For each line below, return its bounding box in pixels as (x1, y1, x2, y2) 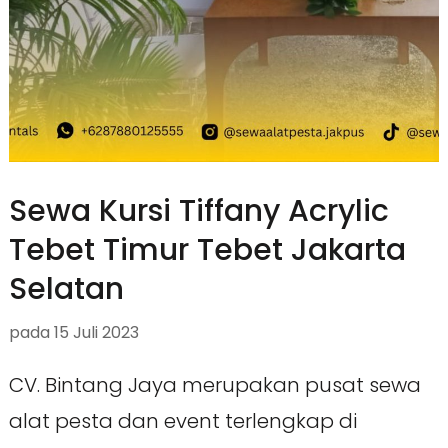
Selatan (8, 268, 124, 311)
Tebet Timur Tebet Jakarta (8, 229, 406, 272)
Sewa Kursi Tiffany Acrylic (8, 190, 389, 233)
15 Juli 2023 (53, 321, 139, 345)
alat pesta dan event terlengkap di (8, 407, 357, 436)
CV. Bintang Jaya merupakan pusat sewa (8, 371, 421, 400)
